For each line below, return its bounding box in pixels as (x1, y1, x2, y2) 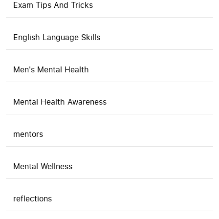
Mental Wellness (13, 161, 72, 172)
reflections (13, 193, 52, 204)
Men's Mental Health (13, 64, 89, 75)
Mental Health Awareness (13, 96, 107, 107)
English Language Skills (13, 32, 100, 43)
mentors (13, 129, 43, 139)
